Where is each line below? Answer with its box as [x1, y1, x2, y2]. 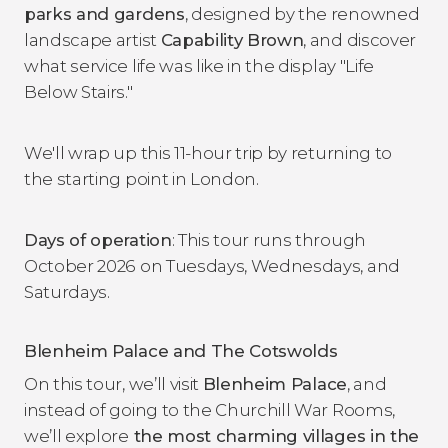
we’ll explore [24, 425, 129, 446]
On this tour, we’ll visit [24, 373, 203, 394]
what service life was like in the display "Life [24, 55, 374, 76]
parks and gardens [24, 3, 185, 24]
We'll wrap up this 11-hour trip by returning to [24, 142, 392, 163]
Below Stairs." [24, 81, 133, 102]
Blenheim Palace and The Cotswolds [24, 340, 338, 361]
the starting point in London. [24, 168, 259, 189]
